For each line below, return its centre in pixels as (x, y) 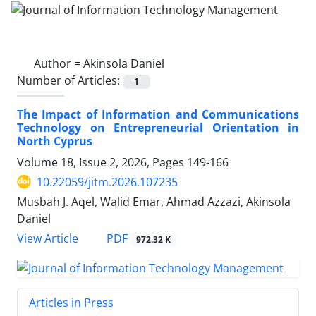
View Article (48, 238)
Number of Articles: (70, 80)
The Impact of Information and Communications (158, 114)
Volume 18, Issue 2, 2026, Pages (102, 162)
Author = (59, 63)
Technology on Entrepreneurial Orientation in (158, 127)
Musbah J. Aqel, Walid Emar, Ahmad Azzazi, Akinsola (154, 201)
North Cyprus (55, 141)
